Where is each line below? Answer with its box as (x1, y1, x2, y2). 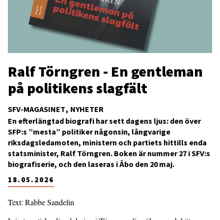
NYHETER (70, 104, 104, 114)
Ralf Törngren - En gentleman (8, 62, 203, 81)
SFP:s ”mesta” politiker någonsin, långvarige (8, 127, 170, 137)
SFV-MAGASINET (8, 104, 65, 114)
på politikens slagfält (8, 79, 147, 97)
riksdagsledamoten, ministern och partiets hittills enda (8, 137, 207, 147)
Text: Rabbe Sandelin (8, 197, 74, 207)
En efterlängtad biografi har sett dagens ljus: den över (8, 116, 201, 126)
